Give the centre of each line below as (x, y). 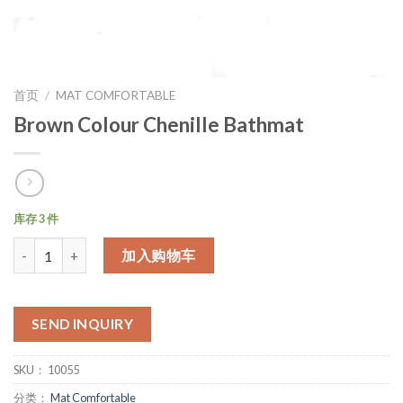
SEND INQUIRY (82, 323)
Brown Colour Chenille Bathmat (159, 124)
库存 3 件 (36, 219)
